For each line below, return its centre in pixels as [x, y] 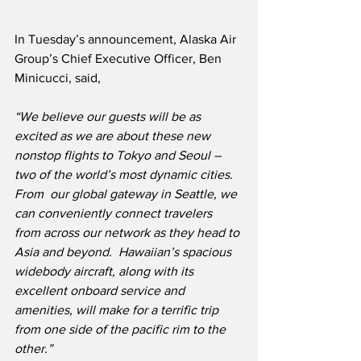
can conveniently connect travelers [115, 214]
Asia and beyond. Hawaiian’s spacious [124, 252]
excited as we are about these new [114, 136]
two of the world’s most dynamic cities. [127, 175]
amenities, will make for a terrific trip [118, 310]
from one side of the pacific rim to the [122, 330]
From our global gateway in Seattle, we [127, 194]
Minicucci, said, [58, 78]
